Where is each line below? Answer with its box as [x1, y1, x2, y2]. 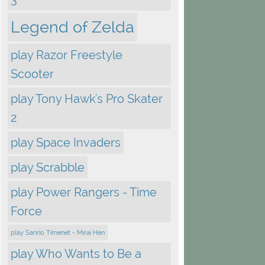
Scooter [11, 67, 54, 81]
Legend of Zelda [11, 18, 134, 36]
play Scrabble [11, 160, 85, 174]
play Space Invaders [11, 135, 121, 150]
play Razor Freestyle [11, 48, 122, 62]
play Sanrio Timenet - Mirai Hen [11, 229, 105, 236]
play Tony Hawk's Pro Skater [11, 92, 163, 106]
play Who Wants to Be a [11, 247, 141, 261]
